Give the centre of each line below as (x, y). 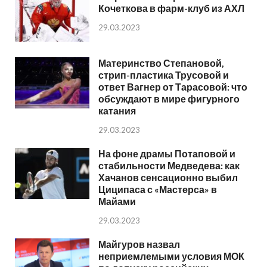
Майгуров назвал (139, 244)
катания (117, 111)
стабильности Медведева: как (169, 165)
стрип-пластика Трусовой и (164, 75)
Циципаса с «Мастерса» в (158, 189)
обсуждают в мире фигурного (169, 99)
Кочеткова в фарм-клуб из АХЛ (171, 8)
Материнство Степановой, (161, 63)
